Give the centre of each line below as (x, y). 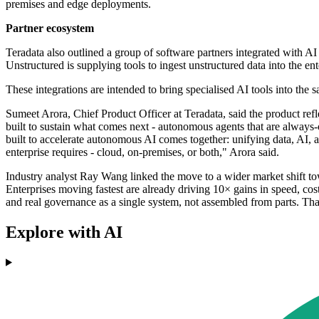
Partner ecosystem (50, 28)
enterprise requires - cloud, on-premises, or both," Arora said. (142, 152)
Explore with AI (64, 232)
